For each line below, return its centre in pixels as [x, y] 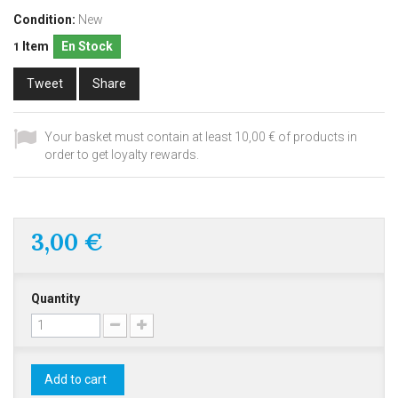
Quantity [56, 298]
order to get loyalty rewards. [122, 155]
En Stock [87, 46]
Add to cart [76, 379]
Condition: [44, 20]
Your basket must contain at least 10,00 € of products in [201, 137]
